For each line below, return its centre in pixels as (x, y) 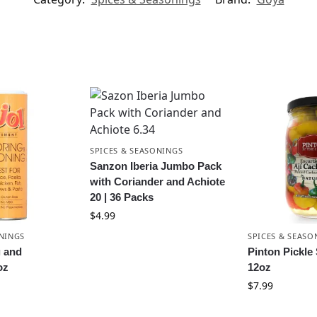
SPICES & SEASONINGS (136, 150)
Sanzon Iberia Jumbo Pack (155, 166)
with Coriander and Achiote (157, 181)
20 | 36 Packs (121, 197)
